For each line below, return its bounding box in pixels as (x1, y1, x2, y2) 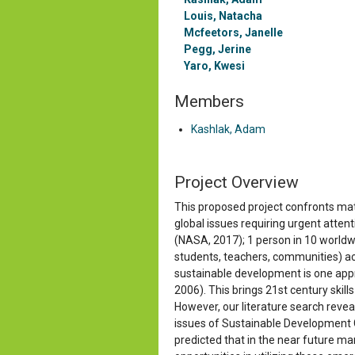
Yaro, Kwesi (184, 59, 245, 72)
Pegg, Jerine (184, 42, 251, 55)
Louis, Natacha (184, 9, 262, 22)
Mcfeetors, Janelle (184, 25, 283, 39)
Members (174, 91, 244, 111)
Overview (231, 172, 299, 192)
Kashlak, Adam (191, 122, 265, 136)
